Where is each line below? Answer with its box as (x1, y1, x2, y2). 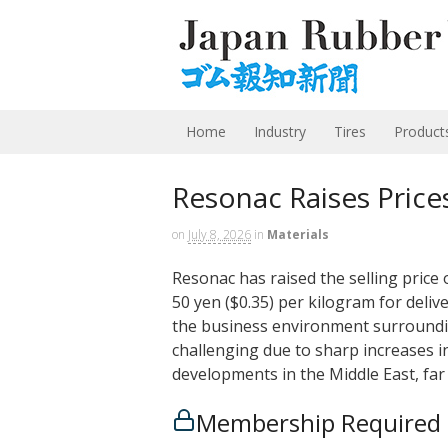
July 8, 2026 (188, 226, 251, 243)
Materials (267, 226, 329, 243)
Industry (254, 122, 306, 141)
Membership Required (196, 405, 441, 439)
